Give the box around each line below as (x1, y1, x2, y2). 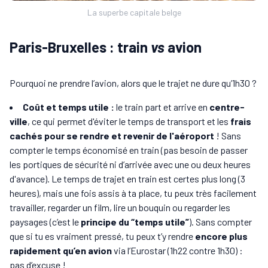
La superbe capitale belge (87, 7, 181, 18)
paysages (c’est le (10, 216, 79, 228)
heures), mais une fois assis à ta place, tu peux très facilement (10, 187, 257, 199)
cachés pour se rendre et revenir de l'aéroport (10, 130, 214, 142)
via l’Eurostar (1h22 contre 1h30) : (112, 245, 243, 257)
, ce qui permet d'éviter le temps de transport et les (28, 115, 230, 127)
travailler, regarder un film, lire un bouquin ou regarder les (10, 202, 230, 214)
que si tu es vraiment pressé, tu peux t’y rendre (10, 230, 195, 242)
